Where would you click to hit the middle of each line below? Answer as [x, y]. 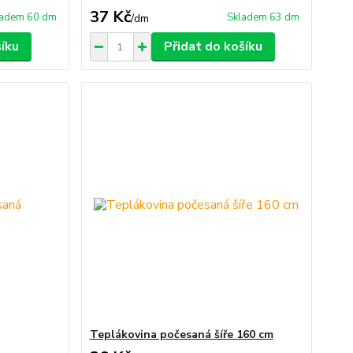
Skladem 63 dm [263, 17]
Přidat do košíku [213, 46]
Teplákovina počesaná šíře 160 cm [181, 334]
